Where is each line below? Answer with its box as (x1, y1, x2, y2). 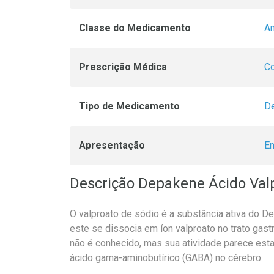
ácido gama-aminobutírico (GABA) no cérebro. (70, 252, 263, 264)
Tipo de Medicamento (79, 100, 180, 113)
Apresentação (79, 139, 145, 152)
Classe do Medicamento (79, 22, 191, 34)
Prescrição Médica (79, 61, 167, 73)
